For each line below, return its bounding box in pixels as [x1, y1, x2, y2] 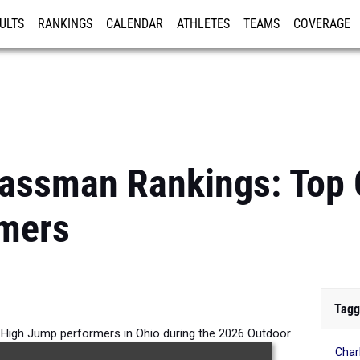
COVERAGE [293, 17, 350, 31]
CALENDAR [106, 17, 163, 31]
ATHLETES [177, 17, 230, 31]
